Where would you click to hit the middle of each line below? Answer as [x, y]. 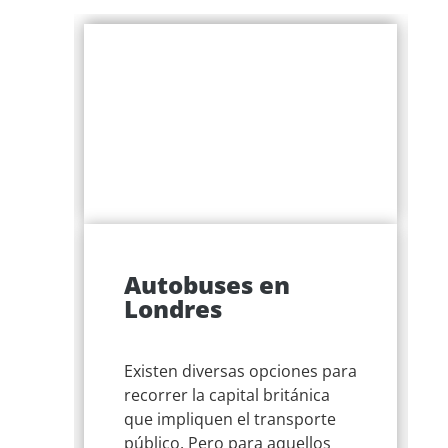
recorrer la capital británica [226, 395]
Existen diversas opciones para [240, 371]
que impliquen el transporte [229, 419]
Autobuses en [206, 284]
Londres [172, 308]
